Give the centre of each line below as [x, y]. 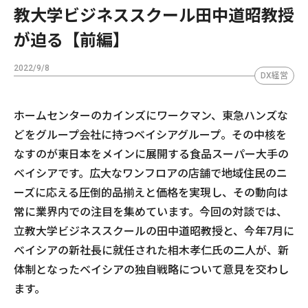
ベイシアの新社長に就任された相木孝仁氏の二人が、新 [151, 250]
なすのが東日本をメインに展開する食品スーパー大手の [151, 154]
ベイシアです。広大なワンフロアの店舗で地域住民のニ [151, 173]
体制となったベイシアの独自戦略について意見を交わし [151, 269]
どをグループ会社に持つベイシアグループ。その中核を [150, 135]
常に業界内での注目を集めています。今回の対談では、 [151, 212]
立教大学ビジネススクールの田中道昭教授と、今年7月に [154, 231]
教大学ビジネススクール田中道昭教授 [154, 15]
